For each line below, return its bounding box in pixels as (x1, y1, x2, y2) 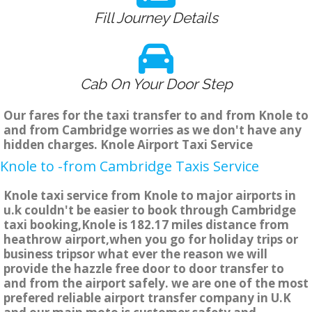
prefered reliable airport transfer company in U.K (3, 290, 291, 306)
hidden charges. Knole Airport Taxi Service (3, 136, 253, 153)
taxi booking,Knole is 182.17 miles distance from (3, 217, 289, 233)
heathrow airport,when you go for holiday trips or (3, 231, 298, 248)
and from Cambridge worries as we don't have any (3, 122, 302, 139)
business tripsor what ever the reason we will (3, 246, 267, 263)
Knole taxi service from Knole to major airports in (3, 187, 296, 204)
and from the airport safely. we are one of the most (3, 275, 309, 292)
